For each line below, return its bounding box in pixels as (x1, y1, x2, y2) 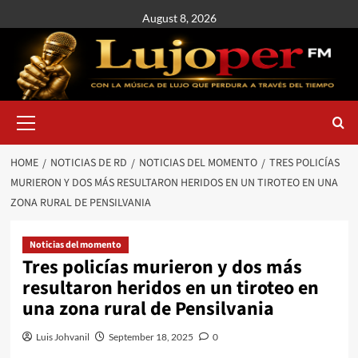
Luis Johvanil (35, 331, 89, 343)
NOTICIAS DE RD (50, 155, 127, 171)
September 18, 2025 (108, 331, 193, 343)
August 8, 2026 (141, 11, 217, 25)
